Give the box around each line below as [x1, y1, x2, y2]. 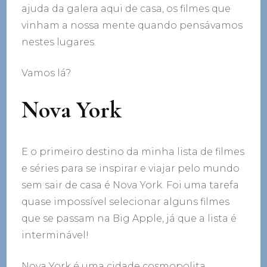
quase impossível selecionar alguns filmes [21, 195, 230, 207]
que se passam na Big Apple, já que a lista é [21, 212, 237, 224]
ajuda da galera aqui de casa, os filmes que [21, 2, 231, 14]
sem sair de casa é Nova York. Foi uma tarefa [21, 179, 240, 191]
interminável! [21, 229, 89, 241]
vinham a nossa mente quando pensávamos [21, 19, 243, 31]
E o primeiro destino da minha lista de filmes [21, 145, 245, 157]
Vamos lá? [21, 67, 72, 79]
